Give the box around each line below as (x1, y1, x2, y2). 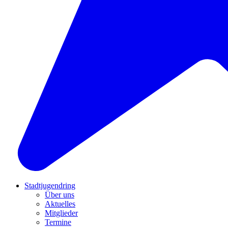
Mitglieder (45, 208, 78, 217)
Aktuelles (45, 199, 75, 208)
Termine (45, 217, 71, 226)
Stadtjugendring (24, 181, 75, 190)
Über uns (45, 190, 74, 199)
